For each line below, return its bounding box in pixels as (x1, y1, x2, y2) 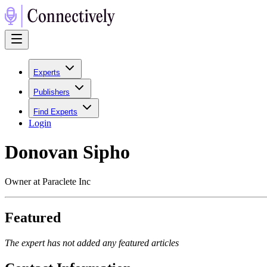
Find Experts (33, 107, 77, 116)
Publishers (33, 88, 70, 97)
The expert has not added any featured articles (5, 237, 179, 248)
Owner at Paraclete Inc (5, 176, 91, 187)
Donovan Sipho (5, 141, 130, 163)
